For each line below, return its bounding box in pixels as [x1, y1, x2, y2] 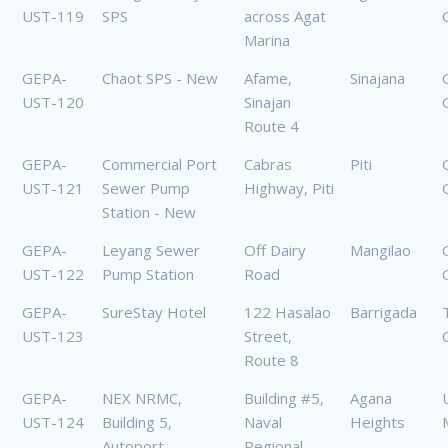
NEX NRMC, [102, 388, 182, 409]
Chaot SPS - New [102, 68, 218, 89]
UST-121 [22, 178, 84, 199]
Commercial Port [102, 154, 217, 175]
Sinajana [350, 68, 405, 89]
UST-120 [22, 92, 84, 113]
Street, [244, 326, 292, 347]
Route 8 [244, 350, 299, 371]
